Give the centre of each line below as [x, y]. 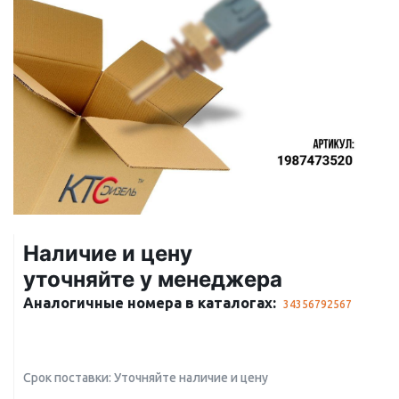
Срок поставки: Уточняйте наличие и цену [146, 378]
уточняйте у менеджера [153, 279]
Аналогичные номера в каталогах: [150, 303]
